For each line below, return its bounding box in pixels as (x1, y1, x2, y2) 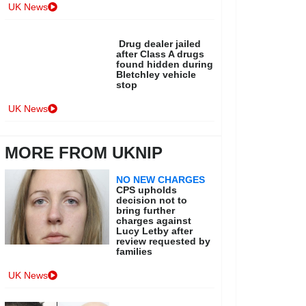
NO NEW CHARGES (116, 174, 206, 186)
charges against (116, 215, 192, 227)
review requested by (116, 236, 211, 247)
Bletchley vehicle (116, 69, 197, 81)
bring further (116, 205, 176, 217)
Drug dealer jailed (119, 38, 201, 50)
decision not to (116, 195, 188, 206)
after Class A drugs (116, 48, 205, 60)
